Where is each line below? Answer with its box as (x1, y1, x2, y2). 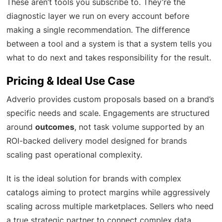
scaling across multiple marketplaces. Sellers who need (6, 201, 214, 211)
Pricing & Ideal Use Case (6, 74, 135, 87)
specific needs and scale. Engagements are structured (6, 108, 210, 118)
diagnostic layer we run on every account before (6, 10, 190, 21)
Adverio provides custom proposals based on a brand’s (6, 94, 215, 104)
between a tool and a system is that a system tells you (6, 38, 212, 49)
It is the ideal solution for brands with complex (6, 173, 182, 183)
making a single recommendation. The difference (6, 24, 190, 35)
